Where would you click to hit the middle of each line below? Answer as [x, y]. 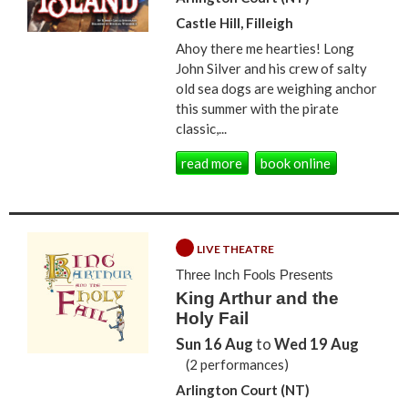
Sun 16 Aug [215, 345]
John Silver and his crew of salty [272, 69]
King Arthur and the [258, 299]
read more [212, 163]
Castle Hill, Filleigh [235, 23]
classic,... [202, 129]
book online [296, 163]
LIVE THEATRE [236, 250]
